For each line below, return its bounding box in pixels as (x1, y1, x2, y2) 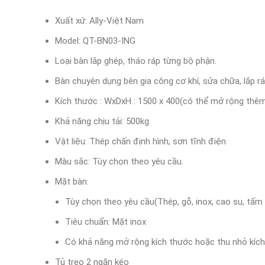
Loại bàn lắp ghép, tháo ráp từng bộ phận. (55, 56, 216, 66)
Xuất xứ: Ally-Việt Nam (55, 15, 144, 26)
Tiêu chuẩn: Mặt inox (65, 216, 146, 227)
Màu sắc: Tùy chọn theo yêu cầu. (55, 156, 183, 167)
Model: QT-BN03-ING (55, 35, 135, 46)
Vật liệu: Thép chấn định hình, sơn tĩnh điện (55, 136, 226, 147)
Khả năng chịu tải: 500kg (55, 116, 149, 127)
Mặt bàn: (55, 176, 89, 187)
